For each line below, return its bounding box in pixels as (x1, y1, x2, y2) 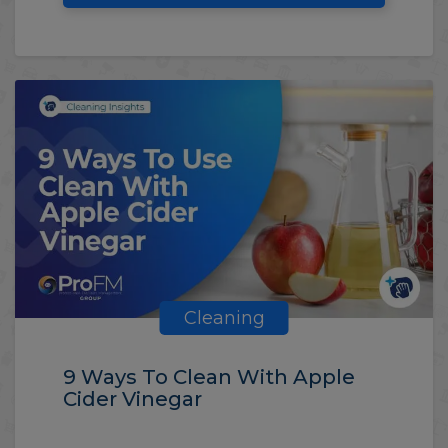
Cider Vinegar (63, 386, 202, 411)
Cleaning (183, 306, 265, 329)
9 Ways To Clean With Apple (63, 364, 355, 389)
